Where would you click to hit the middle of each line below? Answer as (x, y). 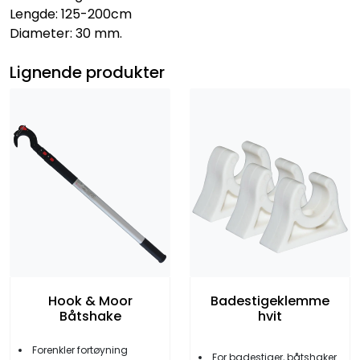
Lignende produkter (87, 72)
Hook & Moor (90, 301)
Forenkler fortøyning (80, 350)
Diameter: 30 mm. (66, 33)
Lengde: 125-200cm (71, 14)
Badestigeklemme (270, 301)
